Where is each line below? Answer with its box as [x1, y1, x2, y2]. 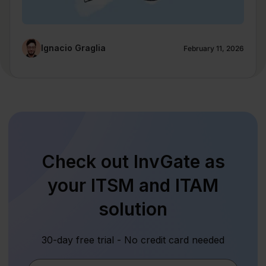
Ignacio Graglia [41, 42, 106, 53]
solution [99, 198, 167, 220]
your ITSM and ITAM [47, 175, 218, 196]
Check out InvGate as [41, 151, 225, 172]
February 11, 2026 [183, 44, 244, 53]
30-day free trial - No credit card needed [42, 234, 224, 246]
